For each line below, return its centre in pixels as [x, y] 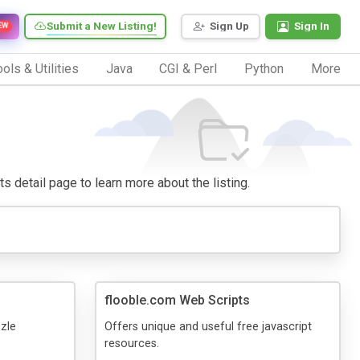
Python [264, 68]
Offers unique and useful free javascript [208, 326]
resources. [132, 343]
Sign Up [229, 26]
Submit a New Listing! [102, 26]
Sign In [312, 26]
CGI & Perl [188, 68]
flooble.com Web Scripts [177, 300]
